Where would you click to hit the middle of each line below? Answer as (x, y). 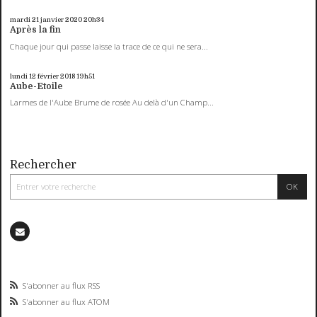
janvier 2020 (62, 20)
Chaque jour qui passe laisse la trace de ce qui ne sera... (109, 46)
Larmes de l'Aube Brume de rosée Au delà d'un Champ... (112, 103)
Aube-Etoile (37, 86)
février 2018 (57, 76)
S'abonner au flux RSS (62, 285)
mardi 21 (25, 20)
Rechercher (44, 165)
